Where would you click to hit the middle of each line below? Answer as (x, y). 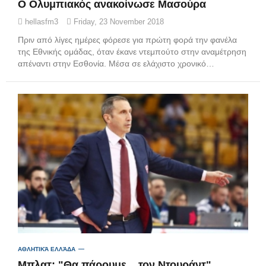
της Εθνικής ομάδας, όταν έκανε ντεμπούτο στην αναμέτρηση (132, 51)
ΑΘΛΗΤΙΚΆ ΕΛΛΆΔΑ (47, 249)
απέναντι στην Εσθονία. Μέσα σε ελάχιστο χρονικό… (116, 63)
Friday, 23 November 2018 (118, 21)
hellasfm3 (40, 21)
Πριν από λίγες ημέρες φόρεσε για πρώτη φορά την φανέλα (127, 39)
